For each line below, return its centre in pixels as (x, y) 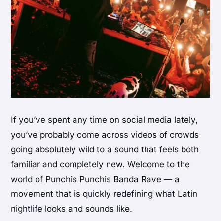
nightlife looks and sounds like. (72, 209)
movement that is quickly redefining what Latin (104, 194)
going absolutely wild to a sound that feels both (105, 150)
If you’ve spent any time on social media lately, (105, 120)
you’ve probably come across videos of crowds (105, 135)
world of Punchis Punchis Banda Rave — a (95, 179)
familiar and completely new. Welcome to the (101, 165)
